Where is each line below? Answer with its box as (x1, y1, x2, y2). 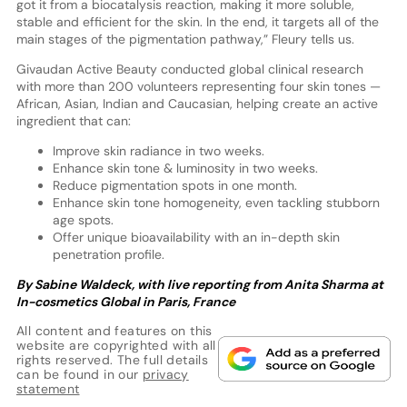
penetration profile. (52, 246, 164, 263)
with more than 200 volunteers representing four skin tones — (15, 78, 381, 95)
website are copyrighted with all (15, 337, 216, 354)
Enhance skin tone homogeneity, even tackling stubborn (52, 194, 380, 212)
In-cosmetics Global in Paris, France (15, 293, 235, 311)
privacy (142, 366, 189, 383)
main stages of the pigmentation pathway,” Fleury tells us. (15, 31, 354, 48)
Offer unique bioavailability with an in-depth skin (52, 229, 340, 246)
